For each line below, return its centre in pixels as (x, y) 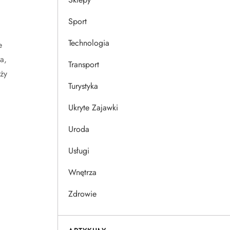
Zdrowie (82, 194)
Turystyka (83, 86)
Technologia (89, 43)
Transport (84, 64)
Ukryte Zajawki (93, 108)
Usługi (79, 151)
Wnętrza (82, 172)
